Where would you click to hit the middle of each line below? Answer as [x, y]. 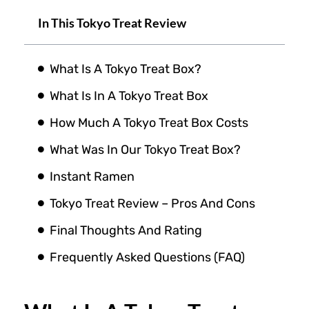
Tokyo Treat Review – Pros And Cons [152, 203]
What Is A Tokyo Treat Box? [126, 69]
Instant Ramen [92, 176]
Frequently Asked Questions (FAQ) [147, 257]
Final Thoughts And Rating [126, 230]
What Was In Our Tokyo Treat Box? [145, 149]
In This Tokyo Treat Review [112, 22]
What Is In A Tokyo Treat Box [129, 96]
